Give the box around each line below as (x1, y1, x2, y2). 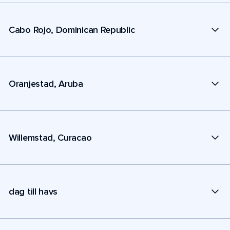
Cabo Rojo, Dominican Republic (9, 24, 135, 35)
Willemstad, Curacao (9, 131, 92, 143)
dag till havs (9, 185, 58, 197)
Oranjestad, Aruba (9, 78, 83, 89)
